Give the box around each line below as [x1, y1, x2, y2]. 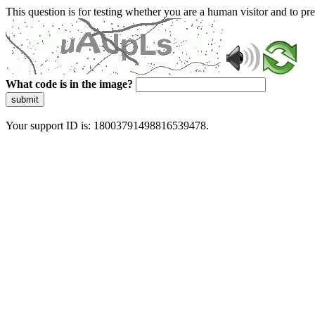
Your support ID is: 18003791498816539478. [6, 120, 209, 131]
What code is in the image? [6, 78, 133, 90]
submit [11, 94, 39, 105]
